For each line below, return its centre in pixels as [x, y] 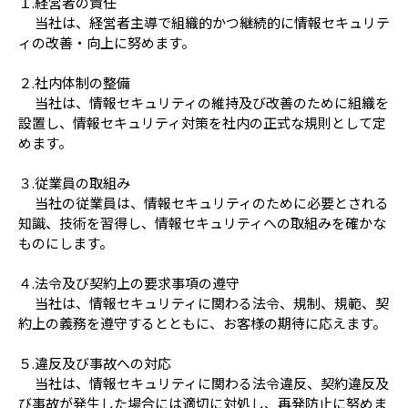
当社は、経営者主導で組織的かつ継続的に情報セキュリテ [204, 23]
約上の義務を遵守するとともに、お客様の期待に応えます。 [202, 323]
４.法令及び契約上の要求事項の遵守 [129, 283]
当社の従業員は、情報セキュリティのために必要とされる [204, 203]
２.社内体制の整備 [74, 83]
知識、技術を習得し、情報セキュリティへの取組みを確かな [202, 223]
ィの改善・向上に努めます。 [107, 43]
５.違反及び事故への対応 [95, 363]
